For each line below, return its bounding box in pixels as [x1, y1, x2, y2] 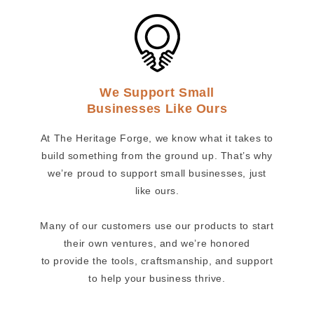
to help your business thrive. [88, 273, 226, 285]
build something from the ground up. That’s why [41, 150, 273, 162]
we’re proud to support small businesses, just [47, 168, 266, 179]
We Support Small [99, 86, 215, 100]
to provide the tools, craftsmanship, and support [41, 255, 273, 267]
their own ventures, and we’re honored [63, 238, 251, 250]
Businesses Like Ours [86, 102, 228, 116]
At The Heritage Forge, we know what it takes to [40, 132, 274, 144]
